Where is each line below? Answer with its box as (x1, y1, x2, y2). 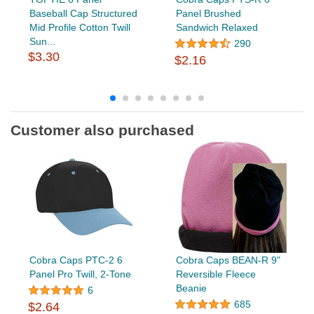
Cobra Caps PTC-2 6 (29, 254, 123, 266)
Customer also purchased (11, 122, 194, 139)
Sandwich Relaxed (175, 22, 258, 34)
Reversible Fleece (175, 268, 256, 280)
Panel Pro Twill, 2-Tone (29, 268, 131, 280)
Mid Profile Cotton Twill (29, 22, 130, 34)
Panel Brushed (175, 8, 241, 20)
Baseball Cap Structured (29, 8, 137, 20)
